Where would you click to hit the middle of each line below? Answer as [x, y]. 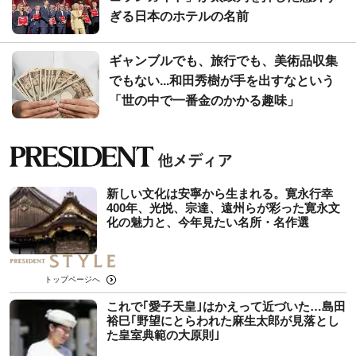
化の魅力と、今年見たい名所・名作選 [208, 222]
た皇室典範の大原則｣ [163, 335]
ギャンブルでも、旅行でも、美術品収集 [223, 61]
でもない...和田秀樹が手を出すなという [222, 81]
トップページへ [72, 280]
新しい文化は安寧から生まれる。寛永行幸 [220, 194]
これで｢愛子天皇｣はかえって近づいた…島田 [226, 307]
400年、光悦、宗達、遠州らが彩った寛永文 [223, 208]
